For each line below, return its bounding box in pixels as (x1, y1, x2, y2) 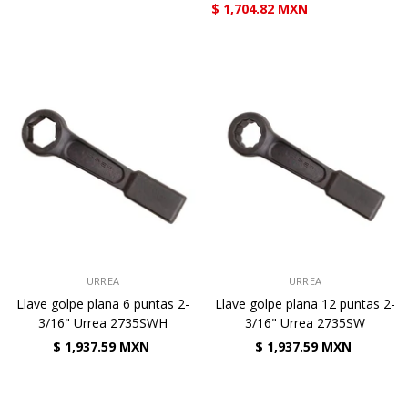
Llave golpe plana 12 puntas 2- (215, 295, 395, 312)
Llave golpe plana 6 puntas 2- (16, 295, 189, 312)
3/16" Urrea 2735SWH (38, 314, 168, 331)
